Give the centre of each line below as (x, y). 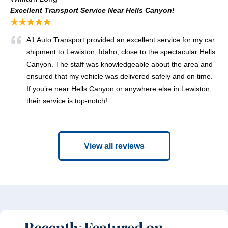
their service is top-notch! (67, 101)
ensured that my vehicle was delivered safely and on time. (120, 76)
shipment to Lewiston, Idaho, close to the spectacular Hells (121, 52)
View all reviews (114, 146)
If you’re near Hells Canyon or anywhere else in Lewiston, (119, 88)
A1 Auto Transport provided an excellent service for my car (121, 39)
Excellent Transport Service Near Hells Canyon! (92, 10)
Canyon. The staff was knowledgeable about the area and (120, 64)
